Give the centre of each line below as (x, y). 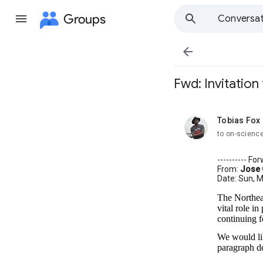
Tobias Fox (239, 120)
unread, (231, 125)
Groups (85, 19)
